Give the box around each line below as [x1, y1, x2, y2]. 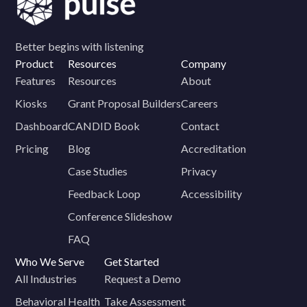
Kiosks [15, 96, 48, 110]
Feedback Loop [68, 186, 141, 200]
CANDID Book [68, 119, 140, 132]
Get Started [104, 254, 160, 268]
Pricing [15, 141, 49, 155]
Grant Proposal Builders [68, 96, 182, 110]
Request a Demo [104, 271, 182, 285]
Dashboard [15, 119, 69, 132]
